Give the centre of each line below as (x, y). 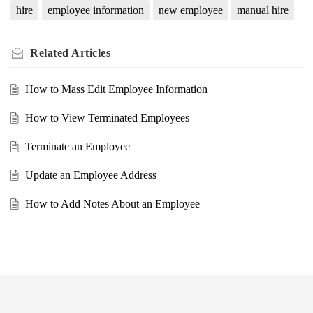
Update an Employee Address (90, 175)
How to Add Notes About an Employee (112, 203)
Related (51, 52)
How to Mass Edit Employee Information (116, 89)
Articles (91, 52)
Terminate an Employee (77, 146)
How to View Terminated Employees (107, 117)
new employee (190, 10)
